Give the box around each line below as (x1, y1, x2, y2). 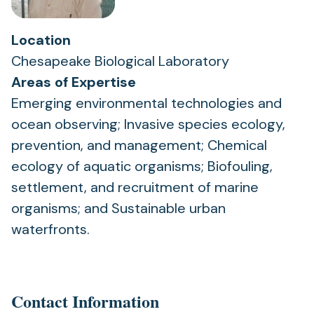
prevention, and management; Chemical (11, 136, 267, 154)
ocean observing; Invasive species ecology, (11, 115, 285, 133)
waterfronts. (11, 220, 90, 238)
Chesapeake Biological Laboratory (11, 52, 229, 70)
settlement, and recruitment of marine (11, 178, 259, 196)
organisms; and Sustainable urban (11, 199, 226, 217)
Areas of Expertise (11, 73, 136, 91)
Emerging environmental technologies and (11, 94, 282, 112)
